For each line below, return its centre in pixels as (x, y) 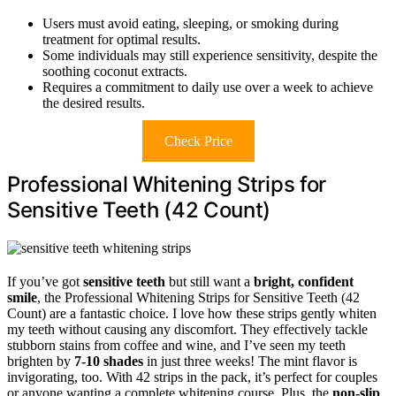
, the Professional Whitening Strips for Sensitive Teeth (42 (198, 297)
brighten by (41, 361)
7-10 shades (109, 361)
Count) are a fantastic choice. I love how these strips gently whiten (192, 313)
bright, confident (304, 281)
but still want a (209, 281)
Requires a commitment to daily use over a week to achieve (208, 87)
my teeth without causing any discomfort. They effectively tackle (187, 329)
